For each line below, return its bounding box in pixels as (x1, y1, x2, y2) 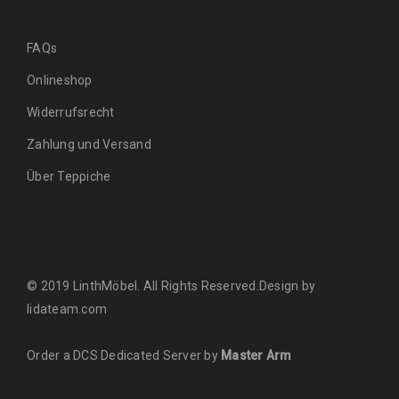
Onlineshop (27, 72, 93, 87)
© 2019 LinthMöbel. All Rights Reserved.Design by (27, 278, 315, 293)
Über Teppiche (27, 168, 111, 183)
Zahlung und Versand (27, 136, 151, 151)
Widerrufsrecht (27, 104, 124, 119)
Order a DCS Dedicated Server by (27, 347, 221, 362)
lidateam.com (27, 301, 107, 316)
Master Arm (221, 347, 292, 362)
